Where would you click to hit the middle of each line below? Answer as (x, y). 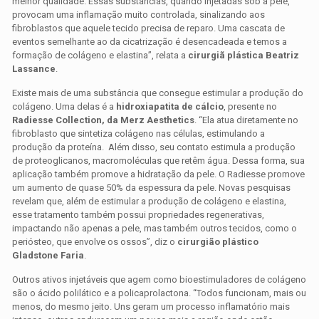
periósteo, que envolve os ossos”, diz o (95, 242)
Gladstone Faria (48, 256)
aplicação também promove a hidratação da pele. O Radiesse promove (159, 174)
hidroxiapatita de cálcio (170, 107)
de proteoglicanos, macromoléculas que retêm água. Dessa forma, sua (159, 161)
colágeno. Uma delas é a (64, 107)
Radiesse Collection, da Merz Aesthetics (104, 120)
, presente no (251, 107)
